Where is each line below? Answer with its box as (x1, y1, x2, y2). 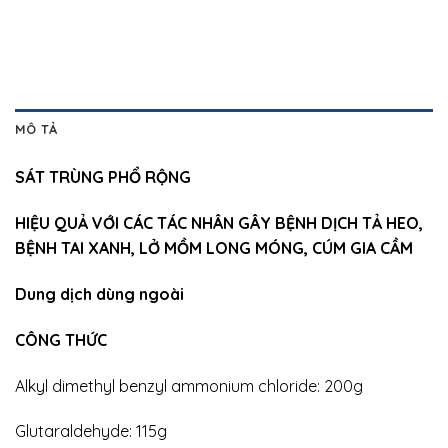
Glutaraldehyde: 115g (15, 421, 167, 442)
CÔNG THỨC (15, 329, 107, 350)
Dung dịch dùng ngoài (15, 283, 184, 304)
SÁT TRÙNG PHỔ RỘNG (15, 167, 191, 188)
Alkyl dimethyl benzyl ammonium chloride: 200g (15, 375, 363, 396)
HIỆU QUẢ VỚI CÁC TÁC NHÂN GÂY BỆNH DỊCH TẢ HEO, (15, 213, 423, 234)
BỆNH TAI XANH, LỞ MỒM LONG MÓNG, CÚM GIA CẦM (15, 238, 413, 259)
